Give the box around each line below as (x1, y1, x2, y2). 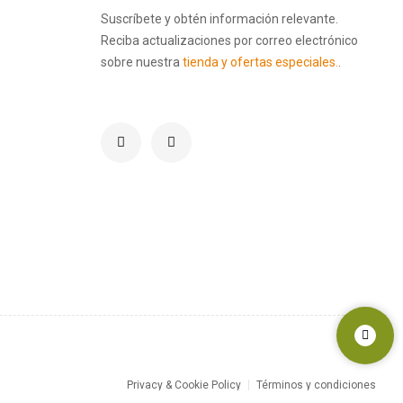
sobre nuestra (101, 54, 183, 69)
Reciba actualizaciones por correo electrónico (101, 32, 358, 48)
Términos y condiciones (255, 378, 376, 391)
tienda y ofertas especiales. (183, 54, 338, 69)
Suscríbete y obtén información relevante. (101, 11, 338, 26)
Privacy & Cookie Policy (126, 378, 241, 391)
